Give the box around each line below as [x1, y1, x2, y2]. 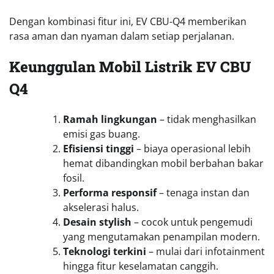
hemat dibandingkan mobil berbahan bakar [63, 157, 264, 171]
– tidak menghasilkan [157, 113, 256, 127]
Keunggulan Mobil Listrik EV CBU [9, 57, 251, 77]
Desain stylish [63, 215, 131, 229]
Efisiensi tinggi [63, 142, 134, 156]
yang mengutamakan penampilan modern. [63, 230, 260, 244]
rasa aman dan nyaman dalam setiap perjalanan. [9, 29, 234, 43]
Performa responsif [63, 186, 157, 200]
